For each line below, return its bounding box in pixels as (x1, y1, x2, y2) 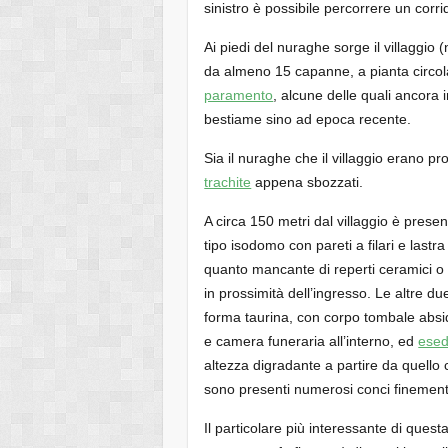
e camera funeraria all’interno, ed (204, 332, 419, 349)
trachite (204, 173, 252, 190)
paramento (204, 86, 274, 103)
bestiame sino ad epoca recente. (204, 110, 412, 127)
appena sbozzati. (251, 173, 364, 190)
